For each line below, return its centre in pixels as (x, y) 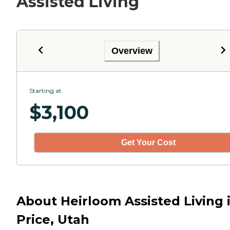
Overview (132, 51)
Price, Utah (53, 219)
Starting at (45, 91)
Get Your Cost (148, 142)
